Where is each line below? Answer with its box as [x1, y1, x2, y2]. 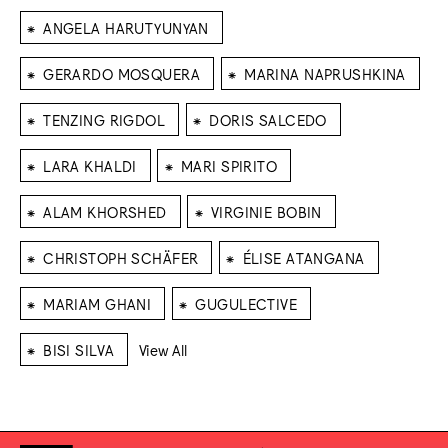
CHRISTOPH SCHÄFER [43, 248, 199, 266]
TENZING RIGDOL [43, 110, 166, 128]
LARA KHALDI [43, 156, 137, 174]
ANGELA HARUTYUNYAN [43, 18, 209, 36]
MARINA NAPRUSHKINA [244, 64, 406, 82]
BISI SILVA [43, 340, 115, 358]
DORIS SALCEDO [209, 110, 327, 128]
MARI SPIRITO [180, 156, 278, 174]
